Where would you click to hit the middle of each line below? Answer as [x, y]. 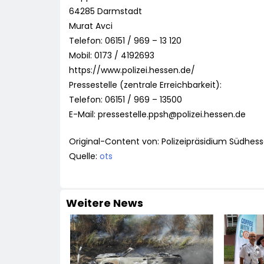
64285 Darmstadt [105, 11]
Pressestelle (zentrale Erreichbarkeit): [145, 85]
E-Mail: [83, 115]
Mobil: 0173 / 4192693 [112, 56]
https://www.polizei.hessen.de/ [132, 70]
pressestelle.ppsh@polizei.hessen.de [172, 115]
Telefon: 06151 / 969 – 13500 [126, 100]
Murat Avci [91, 26]
